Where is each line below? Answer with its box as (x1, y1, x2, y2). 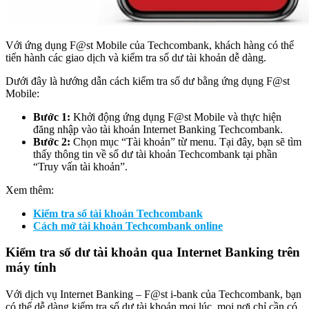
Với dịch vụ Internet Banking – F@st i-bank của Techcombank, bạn (6, 288, 301, 300)
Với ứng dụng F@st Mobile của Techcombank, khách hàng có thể (6, 39, 294, 51)
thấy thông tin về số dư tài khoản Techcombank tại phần (33, 148, 277, 160)
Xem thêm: (6, 183, 54, 196)
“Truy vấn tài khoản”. (33, 160, 128, 172)
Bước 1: (33, 110, 70, 123)
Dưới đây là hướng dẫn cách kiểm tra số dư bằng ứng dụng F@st (6, 74, 290, 87)
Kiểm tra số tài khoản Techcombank (33, 207, 203, 219)
